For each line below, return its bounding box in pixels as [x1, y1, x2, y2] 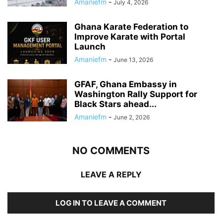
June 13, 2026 [113, 55, 153, 63]
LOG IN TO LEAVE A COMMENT [55, 198, 166, 208]
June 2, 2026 [113, 113, 150, 121]
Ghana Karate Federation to [74, 21, 188, 32]
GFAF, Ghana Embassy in [74, 79, 177, 89]
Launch [74, 41, 106, 52]
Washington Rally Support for [74, 89, 197, 99]
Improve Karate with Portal [74, 31, 185, 42]
